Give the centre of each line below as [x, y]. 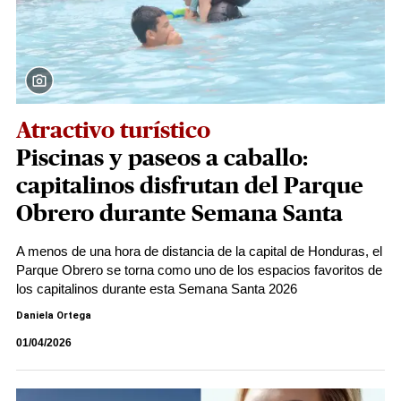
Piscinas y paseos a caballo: [162, 158]
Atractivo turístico [113, 131]
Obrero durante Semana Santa [179, 214]
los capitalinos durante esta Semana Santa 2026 [157, 289]
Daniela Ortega [54, 316]
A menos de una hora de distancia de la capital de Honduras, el [199, 251]
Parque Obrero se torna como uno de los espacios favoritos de [199, 270]
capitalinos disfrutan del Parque [190, 186]
